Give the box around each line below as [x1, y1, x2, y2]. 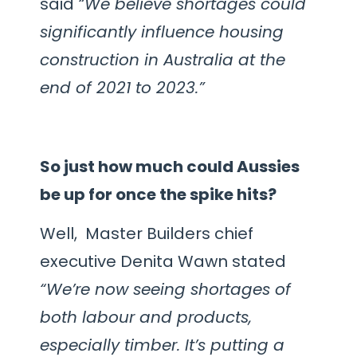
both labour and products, [40, 306, 252, 329]
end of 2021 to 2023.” [40, 76, 205, 99]
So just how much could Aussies [40, 155, 300, 178]
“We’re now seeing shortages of [40, 278, 291, 301]
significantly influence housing [40, 21, 284, 43]
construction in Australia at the [40, 49, 285, 71]
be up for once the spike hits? [40, 182, 277, 206]
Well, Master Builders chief [40, 222, 253, 245]
